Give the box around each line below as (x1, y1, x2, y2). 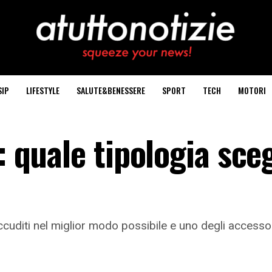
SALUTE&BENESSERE (76, 84, 145, 97)
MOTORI (238, 84, 266, 97)
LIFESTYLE (26, 84, 59, 97)
